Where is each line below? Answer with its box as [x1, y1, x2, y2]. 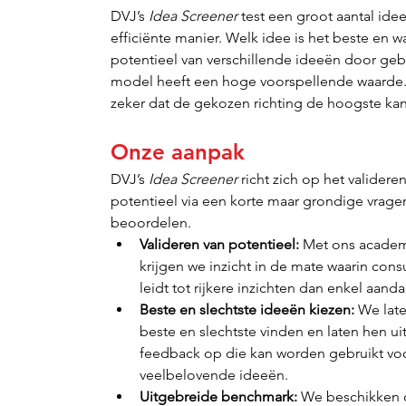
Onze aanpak [111, 139, 246, 165]
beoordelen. [111, 214, 192, 231]
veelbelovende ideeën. [140, 366, 289, 383]
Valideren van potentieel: [140, 236, 300, 253]
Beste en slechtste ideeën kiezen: [140, 301, 355, 318]
